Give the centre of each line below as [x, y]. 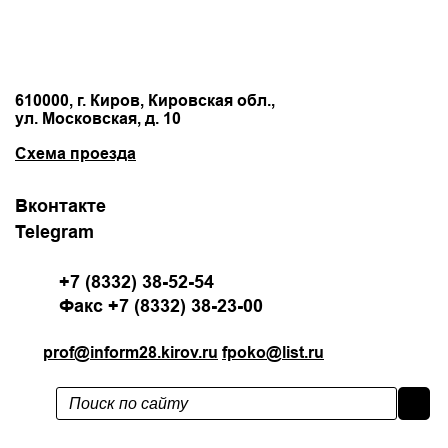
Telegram [54, 232]
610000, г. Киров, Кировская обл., [145, 101]
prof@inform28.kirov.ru [130, 353]
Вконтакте [60, 206]
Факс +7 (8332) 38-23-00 [161, 306]
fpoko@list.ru [273, 353]
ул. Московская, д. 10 [98, 119]
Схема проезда [75, 154]
